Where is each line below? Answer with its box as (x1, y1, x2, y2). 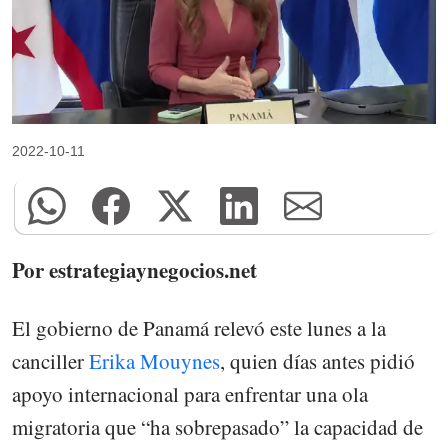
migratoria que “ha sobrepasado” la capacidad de (12, 412, 423, 441)
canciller (12, 346, 89, 375)
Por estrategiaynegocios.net (12, 254, 257, 285)
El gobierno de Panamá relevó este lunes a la (12, 313, 386, 342)
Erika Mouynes (89, 346, 220, 375)
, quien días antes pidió (220, 346, 415, 375)
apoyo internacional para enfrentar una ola (12, 379, 368, 408)
